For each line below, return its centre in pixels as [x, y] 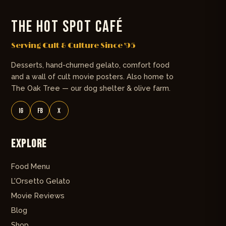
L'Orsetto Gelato [41, 181]
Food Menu [31, 166]
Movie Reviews [38, 196]
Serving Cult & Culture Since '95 [73, 46]
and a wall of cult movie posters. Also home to [92, 77]
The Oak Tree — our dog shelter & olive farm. [91, 88]
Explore [29, 144]
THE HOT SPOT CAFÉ [67, 27]
